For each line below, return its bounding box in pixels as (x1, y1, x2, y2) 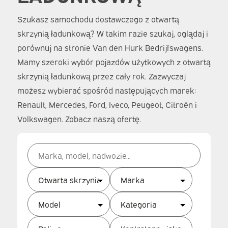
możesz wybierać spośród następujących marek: (17, 84, 196, 96)
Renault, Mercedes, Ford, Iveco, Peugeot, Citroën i (17, 99, 197, 110)
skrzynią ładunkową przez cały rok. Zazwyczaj (17, 70, 186, 81)
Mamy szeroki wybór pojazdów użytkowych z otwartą (17, 56, 211, 67)
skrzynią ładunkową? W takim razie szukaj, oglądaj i (17, 27, 208, 39)
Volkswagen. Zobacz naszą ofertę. (17, 113, 141, 124)
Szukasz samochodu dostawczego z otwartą (17, 13, 179, 24)
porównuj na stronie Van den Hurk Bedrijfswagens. (17, 42, 203, 53)
